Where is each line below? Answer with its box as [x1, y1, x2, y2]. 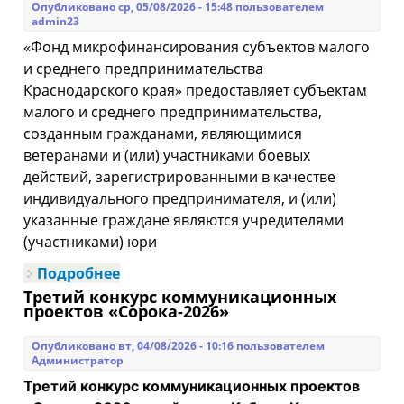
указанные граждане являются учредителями [23, 210, 344, 231]
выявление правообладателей [120, 11, 353, 32]
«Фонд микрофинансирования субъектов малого [23, 37, 371, 58]
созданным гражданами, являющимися [23, 124, 303, 144]
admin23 [32, 14, 80, 30]
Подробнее [37, 263, 121, 284]
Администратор [32, 353, 124, 369]
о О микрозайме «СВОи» [120, 263, 311, 284]
